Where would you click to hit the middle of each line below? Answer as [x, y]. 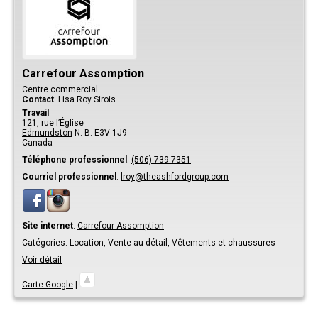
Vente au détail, [140, 242]
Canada [37, 142]
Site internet [48, 225]
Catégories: [45, 242]
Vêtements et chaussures [224, 242]
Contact [38, 99]
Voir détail [42, 259]
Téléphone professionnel [75, 159]
